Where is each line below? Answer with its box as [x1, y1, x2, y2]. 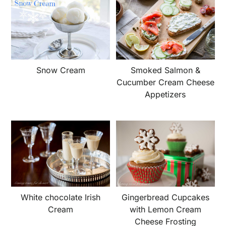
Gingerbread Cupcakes [121, 192, 209, 202]
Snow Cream [36, 65, 85, 76]
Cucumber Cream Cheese [116, 77, 214, 88]
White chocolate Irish [21, 192, 101, 202]
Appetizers [145, 89, 186, 100]
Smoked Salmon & [130, 65, 200, 76]
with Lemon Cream [129, 204, 201, 214]
